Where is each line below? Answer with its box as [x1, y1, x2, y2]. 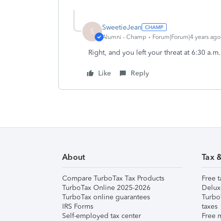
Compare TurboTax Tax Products [62, 174, 164, 183]
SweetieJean [102, 23, 142, 32]
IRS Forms [62, 202, 93, 211]
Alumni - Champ [102, 33, 147, 40]
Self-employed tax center [62, 212, 141, 220]
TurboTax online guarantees [62, 193, 150, 201]
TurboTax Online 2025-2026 [62, 184, 150, 192]
